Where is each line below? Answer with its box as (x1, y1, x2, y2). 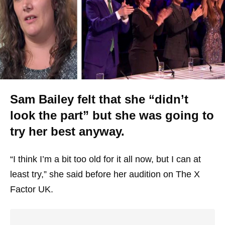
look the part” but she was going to (10, 108, 214, 122)
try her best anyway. (10, 125, 125, 138)
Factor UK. (10, 184, 53, 194)
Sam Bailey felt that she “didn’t (10, 92, 188, 106)
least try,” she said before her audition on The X (10, 169, 200, 179)
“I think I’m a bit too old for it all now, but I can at (10, 154, 201, 164)
